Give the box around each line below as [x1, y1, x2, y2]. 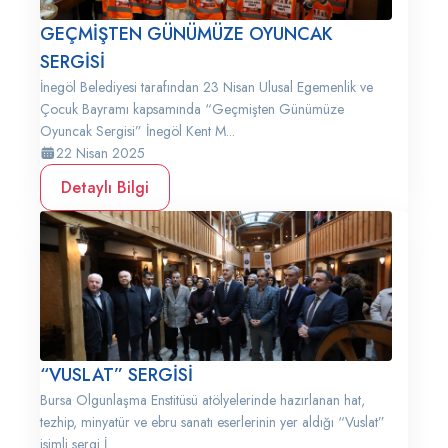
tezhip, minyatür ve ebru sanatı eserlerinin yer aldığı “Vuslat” [40, 412, 385, 432]
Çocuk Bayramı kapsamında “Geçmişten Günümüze [40, 99, 344, 119]
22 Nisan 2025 [56, 143, 145, 163]
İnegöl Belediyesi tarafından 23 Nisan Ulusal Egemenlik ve [40, 77, 373, 97]
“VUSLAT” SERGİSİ [40, 362, 193, 388]
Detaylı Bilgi [61, 176, 149, 199]
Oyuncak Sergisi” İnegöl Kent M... [40, 121, 235, 141]
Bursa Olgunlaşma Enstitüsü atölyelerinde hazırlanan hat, [40, 390, 365, 410]
